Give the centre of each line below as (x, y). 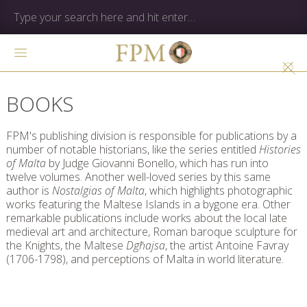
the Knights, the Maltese (66, 245)
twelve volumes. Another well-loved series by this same (138, 177)
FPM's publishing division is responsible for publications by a (151, 136)
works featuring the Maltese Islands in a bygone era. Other (148, 204)
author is (29, 191)
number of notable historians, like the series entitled (133, 149)
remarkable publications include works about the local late (147, 218)
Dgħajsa (146, 245)
